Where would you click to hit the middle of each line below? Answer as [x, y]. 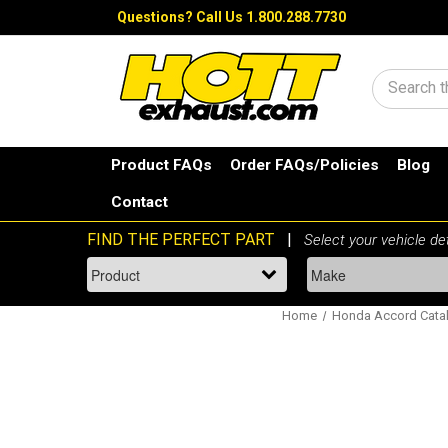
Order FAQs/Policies [305, 165]
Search [413, 91]
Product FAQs [162, 165]
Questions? [156, 17]
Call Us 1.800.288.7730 [271, 17]
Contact [140, 202]
